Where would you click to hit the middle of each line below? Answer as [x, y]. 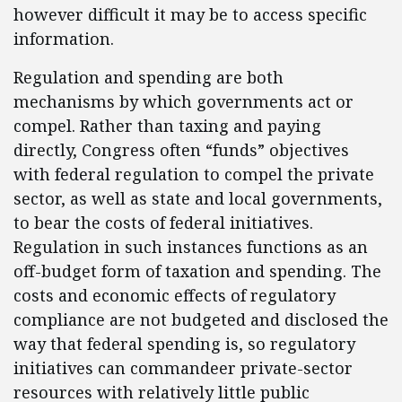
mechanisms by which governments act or [184, 101]
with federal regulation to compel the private [194, 174]
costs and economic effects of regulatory [175, 295]
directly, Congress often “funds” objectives [181, 150]
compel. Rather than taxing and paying [167, 126]
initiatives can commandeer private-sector [183, 368]
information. [64, 39]
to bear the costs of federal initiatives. [163, 223]
